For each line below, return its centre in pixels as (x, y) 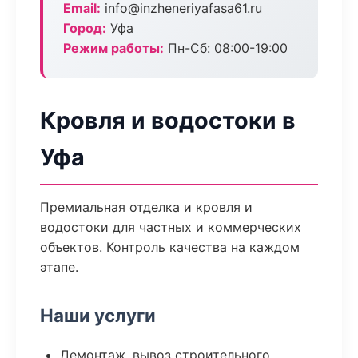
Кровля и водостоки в (168, 120)
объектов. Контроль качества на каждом (170, 247)
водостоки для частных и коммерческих (171, 227)
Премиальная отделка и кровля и (146, 207)
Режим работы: (113, 48)
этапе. (59, 267)
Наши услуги (98, 315)
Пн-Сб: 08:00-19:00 (226, 48)
